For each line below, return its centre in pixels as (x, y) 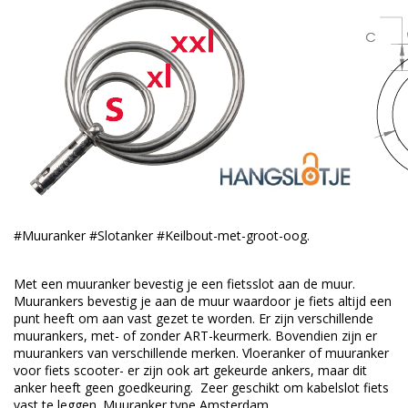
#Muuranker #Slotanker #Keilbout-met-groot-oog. (162, 236)
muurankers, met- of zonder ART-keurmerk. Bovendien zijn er (195, 336)
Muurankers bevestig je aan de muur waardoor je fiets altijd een (203, 301)
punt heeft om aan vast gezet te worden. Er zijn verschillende (194, 319)
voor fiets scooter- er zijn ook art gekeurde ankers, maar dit (190, 371)
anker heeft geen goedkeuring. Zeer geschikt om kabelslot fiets (201, 388)
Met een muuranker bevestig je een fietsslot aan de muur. (184, 284)
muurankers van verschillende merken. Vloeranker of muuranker (201, 353)
